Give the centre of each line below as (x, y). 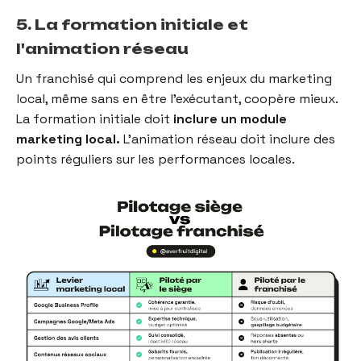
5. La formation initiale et (132, 24)
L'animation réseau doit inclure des (228, 139)
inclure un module (230, 118)
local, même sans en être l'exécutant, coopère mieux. (177, 98)
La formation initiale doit (95, 118)
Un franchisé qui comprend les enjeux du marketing (174, 78)
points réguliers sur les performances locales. (156, 159)
